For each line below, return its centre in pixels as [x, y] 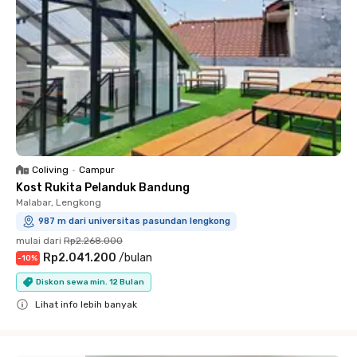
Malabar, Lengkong [59, 202]
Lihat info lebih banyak [86, 304]
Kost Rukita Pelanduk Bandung [103, 188]
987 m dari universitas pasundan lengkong [134, 221]
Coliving [50, 170]
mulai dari [39, 241]
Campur [97, 170]
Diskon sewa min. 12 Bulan [90, 282]
